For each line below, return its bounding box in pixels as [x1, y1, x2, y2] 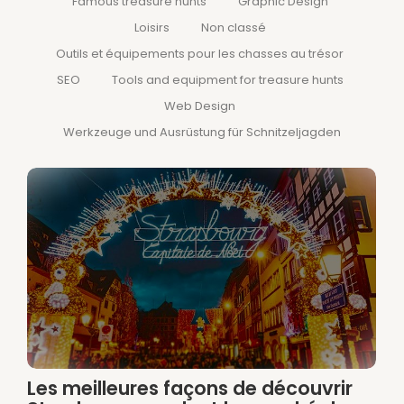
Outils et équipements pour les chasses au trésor [56, 45, 344, 62]
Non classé [200, 19, 266, 36]
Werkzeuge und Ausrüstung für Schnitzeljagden [63, 124, 341, 141]
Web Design [164, 97, 235, 115]
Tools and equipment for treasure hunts [111, 71, 344, 88]
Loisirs [133, 19, 170, 36]
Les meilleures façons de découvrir [27, 374, 353, 401]
